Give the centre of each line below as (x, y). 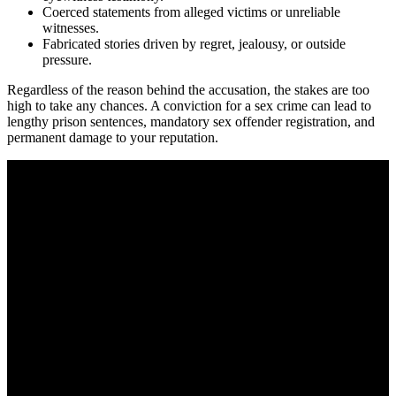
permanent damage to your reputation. (113, 137)
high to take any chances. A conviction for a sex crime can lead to (189, 105)
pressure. (67, 59)
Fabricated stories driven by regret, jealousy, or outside (194, 43)
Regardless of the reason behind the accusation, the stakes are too (188, 89)
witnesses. (71, 27)
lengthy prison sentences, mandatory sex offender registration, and (191, 121)
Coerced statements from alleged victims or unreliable (191, 11)
